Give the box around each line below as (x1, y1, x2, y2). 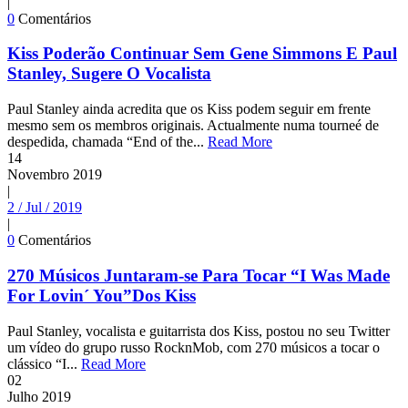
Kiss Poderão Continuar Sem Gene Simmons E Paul (7, 44, 397, 64)
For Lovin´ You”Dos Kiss (7, 285, 196, 305)
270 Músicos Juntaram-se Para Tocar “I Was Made (7, 265, 390, 285)
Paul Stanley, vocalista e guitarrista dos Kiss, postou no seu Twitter (7, 322, 390, 339)
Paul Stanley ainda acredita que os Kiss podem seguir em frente (7, 101, 371, 117)
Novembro (7, 167, 69, 183)
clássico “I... (7, 355, 81, 372)
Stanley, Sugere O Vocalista (7, 64, 211, 84)
